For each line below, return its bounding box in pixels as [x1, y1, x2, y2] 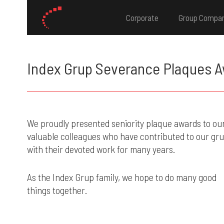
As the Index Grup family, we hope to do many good [26, 171, 216, 183]
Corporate [126, 12, 159, 22]
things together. [26, 184, 87, 196]
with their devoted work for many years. [26, 143, 175, 155]
